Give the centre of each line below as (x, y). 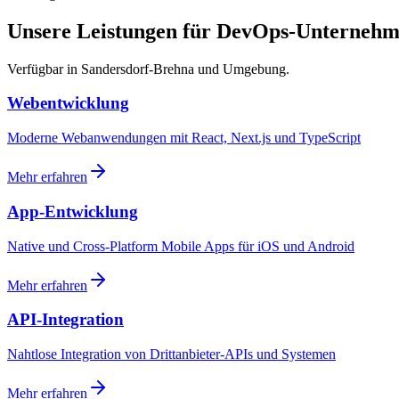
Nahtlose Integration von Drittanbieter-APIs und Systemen (171, 354)
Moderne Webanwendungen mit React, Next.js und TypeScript (184, 138)
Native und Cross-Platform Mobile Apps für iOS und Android (181, 246)
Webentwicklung (68, 103)
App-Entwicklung (73, 211)
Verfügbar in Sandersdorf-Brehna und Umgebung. (148, 69)
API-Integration (65, 320)
